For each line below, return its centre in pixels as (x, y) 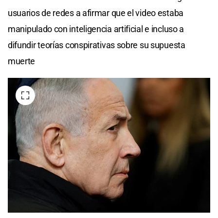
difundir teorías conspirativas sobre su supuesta (97, 45)
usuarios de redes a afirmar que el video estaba (96, 13)
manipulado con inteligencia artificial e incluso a (96, 29)
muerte (22, 61)
